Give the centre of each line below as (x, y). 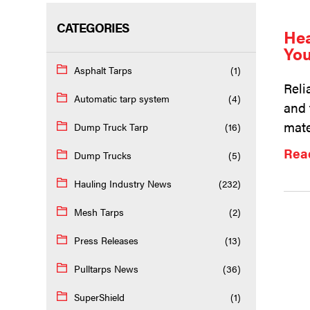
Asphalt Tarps (103, 70)
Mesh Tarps (99, 212)
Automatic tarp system (122, 99)
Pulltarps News (107, 269)
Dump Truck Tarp (111, 127)
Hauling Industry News (123, 184)
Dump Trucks (103, 155)
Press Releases (107, 240)
